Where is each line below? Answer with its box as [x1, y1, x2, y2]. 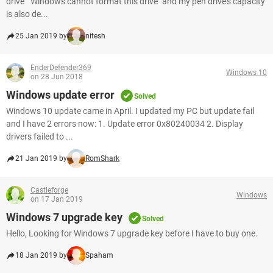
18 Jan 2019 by [15, 251, 67, 260]
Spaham [85, 251, 113, 260]
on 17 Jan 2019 [30, 195, 83, 204]
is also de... [6, 9, 48, 19]
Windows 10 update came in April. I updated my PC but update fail [6, 106, 254, 116]
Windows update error [6, 88, 115, 101]
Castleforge [30, 186, 68, 194]
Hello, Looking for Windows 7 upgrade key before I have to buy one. [6, 229, 258, 238]
